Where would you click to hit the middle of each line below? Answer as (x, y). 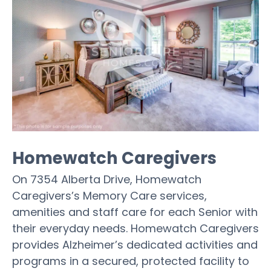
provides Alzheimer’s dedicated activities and (135, 245)
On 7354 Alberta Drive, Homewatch (107, 179)
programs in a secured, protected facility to (131, 261)
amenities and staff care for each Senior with (135, 212)
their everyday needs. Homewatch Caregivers (135, 228)
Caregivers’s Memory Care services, (109, 196)
